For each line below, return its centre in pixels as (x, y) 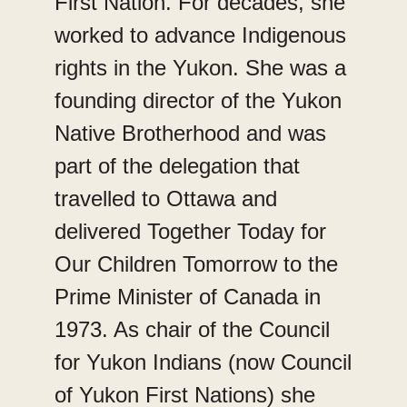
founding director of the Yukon (198, 100)
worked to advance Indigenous (200, 35)
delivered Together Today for (190, 231)
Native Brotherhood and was (190, 133)
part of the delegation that (177, 165)
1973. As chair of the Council (192, 329)
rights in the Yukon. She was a (200, 67)
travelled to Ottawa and (166, 198)
